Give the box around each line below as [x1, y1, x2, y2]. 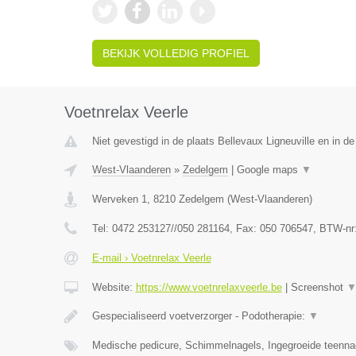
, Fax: [229, 222, 260, 234]
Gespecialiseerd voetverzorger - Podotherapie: [91, 310, 308, 322]
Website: [91, 281, 136, 293]
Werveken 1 [91, 193, 147, 205]
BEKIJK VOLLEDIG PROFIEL [102, 47, 250, 60]
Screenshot [290, 281, 346, 293]
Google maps [236, 164, 301, 176]
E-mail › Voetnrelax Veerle [91, 252, 211, 264]
